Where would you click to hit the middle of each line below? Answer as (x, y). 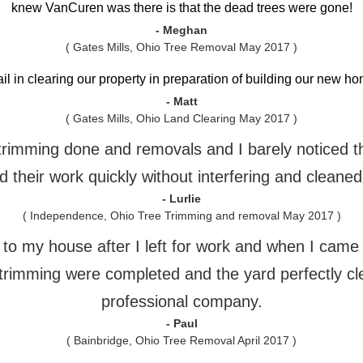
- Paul (181, 323)
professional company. (181, 301)
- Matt (181, 101)
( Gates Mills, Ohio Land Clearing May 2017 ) (181, 118)
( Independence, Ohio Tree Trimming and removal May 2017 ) (181, 216)
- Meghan (181, 30)
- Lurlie (181, 199)
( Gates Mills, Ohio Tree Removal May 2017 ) (181, 47)
